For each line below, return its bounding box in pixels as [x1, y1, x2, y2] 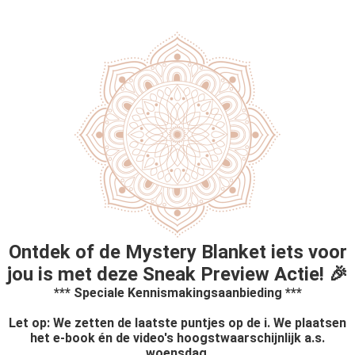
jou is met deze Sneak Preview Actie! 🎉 [7, 263, 348, 285]
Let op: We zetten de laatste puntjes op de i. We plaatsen [9, 315, 346, 330]
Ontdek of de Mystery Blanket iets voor [8, 241, 347, 263]
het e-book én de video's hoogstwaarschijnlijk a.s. [30, 330, 325, 345]
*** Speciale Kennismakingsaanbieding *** [53, 285, 302, 300]
